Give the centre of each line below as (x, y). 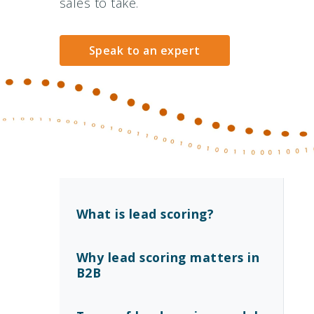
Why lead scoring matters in (168, 257)
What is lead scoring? (145, 214)
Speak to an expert (144, 50)
